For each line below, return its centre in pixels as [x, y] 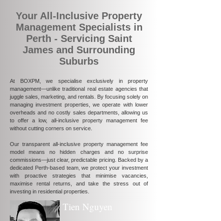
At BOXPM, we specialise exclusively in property [79, 81]
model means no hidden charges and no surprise [79, 152]
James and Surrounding [79, 50]
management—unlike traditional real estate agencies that [79, 89]
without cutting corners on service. [51, 128]
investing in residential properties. [50, 191]
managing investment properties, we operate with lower [79, 105]
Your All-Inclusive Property [79, 16]
